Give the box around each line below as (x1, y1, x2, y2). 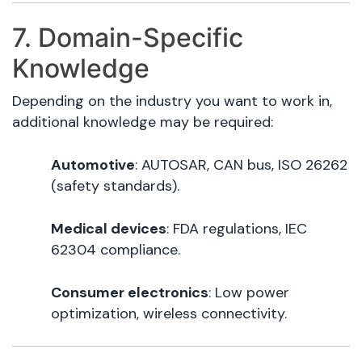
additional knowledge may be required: (12, 112, 273, 133)
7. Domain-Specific (12, 22, 243, 54)
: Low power (208, 283, 289, 303)
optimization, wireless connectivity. (51, 304, 287, 324)
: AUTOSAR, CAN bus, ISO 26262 (135, 155, 347, 175)
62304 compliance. (51, 240, 180, 260)
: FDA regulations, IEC (166, 219, 307, 239)
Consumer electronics (51, 283, 208, 303)
